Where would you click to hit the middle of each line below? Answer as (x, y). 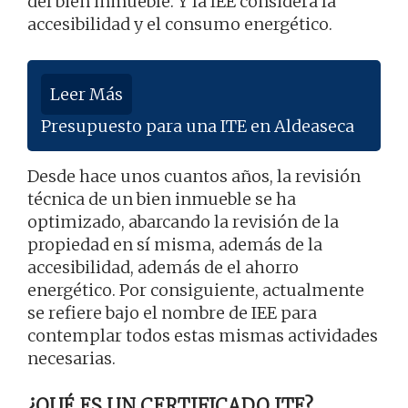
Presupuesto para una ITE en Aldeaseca (198, 127)
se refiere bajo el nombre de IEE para (172, 313)
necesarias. (71, 359)
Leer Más (87, 95)
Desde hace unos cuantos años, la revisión (194, 177)
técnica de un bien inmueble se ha (162, 199)
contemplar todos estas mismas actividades (203, 336)
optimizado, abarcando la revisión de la (183, 222)
